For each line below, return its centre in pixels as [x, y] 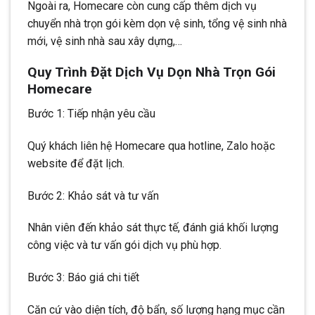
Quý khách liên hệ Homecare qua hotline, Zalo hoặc [151, 146]
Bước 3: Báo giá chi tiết [83, 278]
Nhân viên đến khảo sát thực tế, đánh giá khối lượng [153, 228]
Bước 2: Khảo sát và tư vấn [93, 195]
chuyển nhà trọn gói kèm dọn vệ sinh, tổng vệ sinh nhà [157, 23]
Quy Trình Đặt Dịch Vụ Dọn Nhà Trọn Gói [152, 72]
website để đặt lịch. [76, 163]
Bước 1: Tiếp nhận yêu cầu [91, 113]
